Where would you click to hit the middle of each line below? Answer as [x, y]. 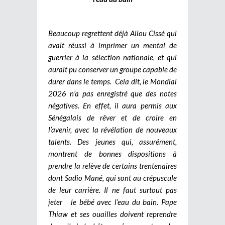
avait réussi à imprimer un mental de [113, 45]
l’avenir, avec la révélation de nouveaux [113, 129]
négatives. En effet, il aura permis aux [113, 105]
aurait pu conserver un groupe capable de [113, 69]
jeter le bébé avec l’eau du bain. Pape [113, 202]
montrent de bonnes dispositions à [113, 153]
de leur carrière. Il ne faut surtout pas [113, 190]
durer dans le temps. [82, 81]
